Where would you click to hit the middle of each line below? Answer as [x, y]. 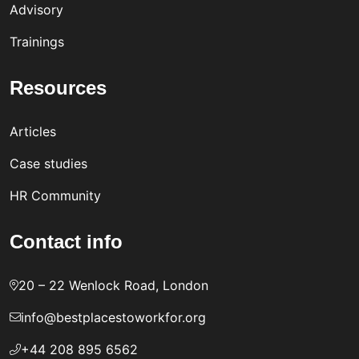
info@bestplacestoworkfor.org [113, 317]
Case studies [48, 163]
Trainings [37, 41]
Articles [33, 131]
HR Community [55, 195]
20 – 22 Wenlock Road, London [113, 285]
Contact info [66, 241]
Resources [58, 87]
